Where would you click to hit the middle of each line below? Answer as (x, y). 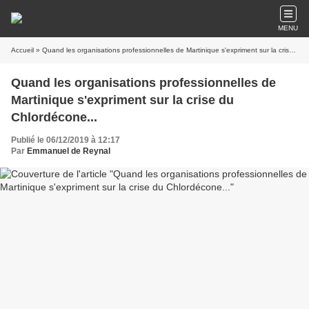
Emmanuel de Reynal (69, 151)
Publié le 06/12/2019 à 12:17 (66, 140)
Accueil (22, 50)
